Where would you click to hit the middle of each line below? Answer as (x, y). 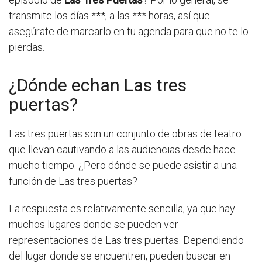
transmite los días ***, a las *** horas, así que (109, 15)
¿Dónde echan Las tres (98, 85)
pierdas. (27, 47)
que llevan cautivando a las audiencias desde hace (122, 149)
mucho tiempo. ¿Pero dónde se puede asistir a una (123, 165)
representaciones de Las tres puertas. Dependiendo (126, 240)
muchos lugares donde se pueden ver (94, 224)
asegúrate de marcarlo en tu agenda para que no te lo (129, 31)
